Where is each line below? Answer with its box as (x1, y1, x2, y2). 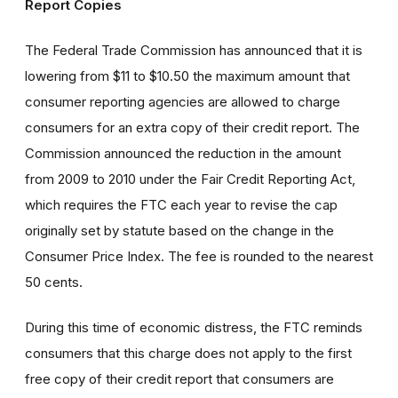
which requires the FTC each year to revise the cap (25, 195, 338, 213)
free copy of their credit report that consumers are (25, 370, 334, 387)
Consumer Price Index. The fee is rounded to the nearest (25, 247, 373, 265)
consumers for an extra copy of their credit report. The (25, 118, 360, 136)
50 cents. (25, 273, 83, 291)
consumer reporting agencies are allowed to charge (25, 92, 340, 110)
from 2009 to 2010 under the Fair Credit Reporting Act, (25, 170, 355, 187)
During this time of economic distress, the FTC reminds (25, 318, 362, 336)
